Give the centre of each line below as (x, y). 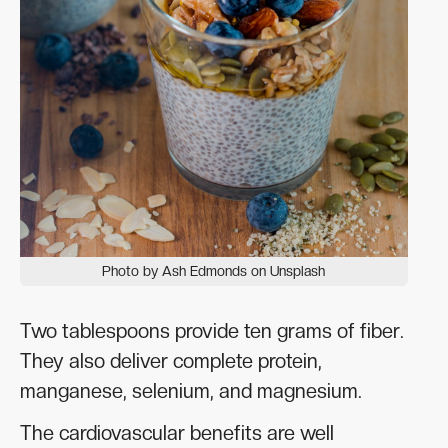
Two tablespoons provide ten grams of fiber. (212, 331)
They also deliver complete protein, (171, 361)
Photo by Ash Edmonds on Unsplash (214, 271)
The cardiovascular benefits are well (177, 433)
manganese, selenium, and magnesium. (191, 391)
